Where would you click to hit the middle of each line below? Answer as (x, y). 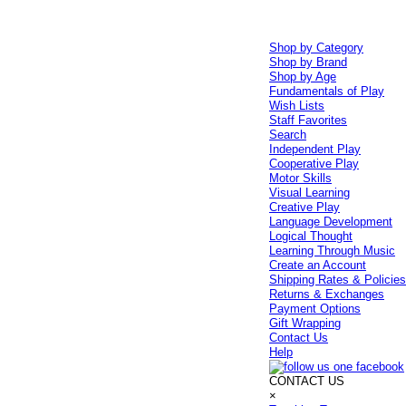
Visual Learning (310, 193)
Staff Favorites (309, 120)
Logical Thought (311, 236)
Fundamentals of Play (327, 91)
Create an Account (318, 265)
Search (288, 135)
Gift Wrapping (305, 323)
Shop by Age (303, 77)
